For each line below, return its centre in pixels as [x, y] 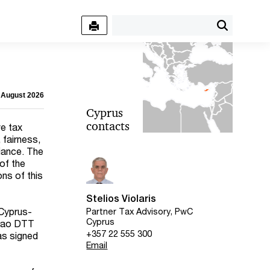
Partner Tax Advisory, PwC [140, 212]
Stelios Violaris [121, 199]
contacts [108, 126]
